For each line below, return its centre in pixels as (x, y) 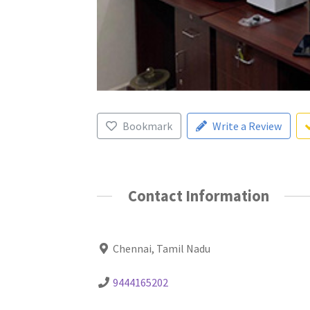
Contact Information (198, 196)
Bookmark (147, 126)
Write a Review (247, 126)
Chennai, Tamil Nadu (162, 248)
